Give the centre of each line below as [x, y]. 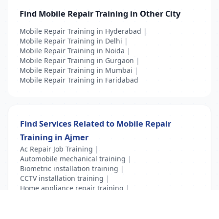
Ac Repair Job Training [56, 149]
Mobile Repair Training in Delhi [71, 41]
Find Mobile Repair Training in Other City [100, 13]
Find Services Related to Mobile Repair [96, 123]
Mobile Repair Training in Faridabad [79, 80]
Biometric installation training [69, 168]
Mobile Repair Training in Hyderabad [80, 31]
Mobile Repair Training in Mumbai [76, 70]
